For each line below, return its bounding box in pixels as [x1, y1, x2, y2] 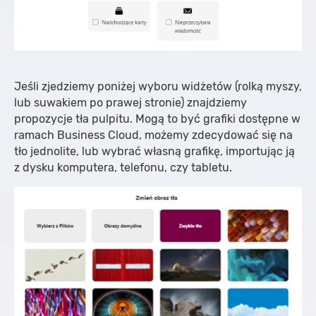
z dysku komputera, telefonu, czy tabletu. [14, 161, 232, 175]
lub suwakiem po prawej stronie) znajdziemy [14, 96, 247, 110]
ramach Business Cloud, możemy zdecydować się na [14, 128, 293, 142]
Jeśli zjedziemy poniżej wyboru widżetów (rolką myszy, [14, 80, 302, 94]
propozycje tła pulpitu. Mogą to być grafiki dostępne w [14, 112, 300, 126]
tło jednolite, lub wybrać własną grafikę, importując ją [14, 145, 295, 159]
